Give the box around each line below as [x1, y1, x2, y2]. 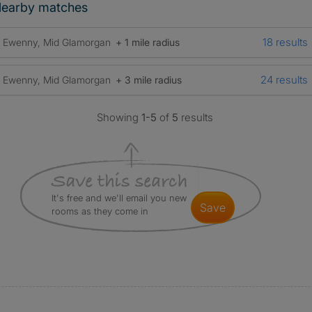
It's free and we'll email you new [51, 192, 187, 203]
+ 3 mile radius [115, 73, 182, 86]
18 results [262, 35, 308, 49]
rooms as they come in [51, 205, 148, 217]
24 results [260, 72, 308, 86]
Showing [97, 110, 142, 124]
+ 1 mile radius [115, 36, 180, 48]
